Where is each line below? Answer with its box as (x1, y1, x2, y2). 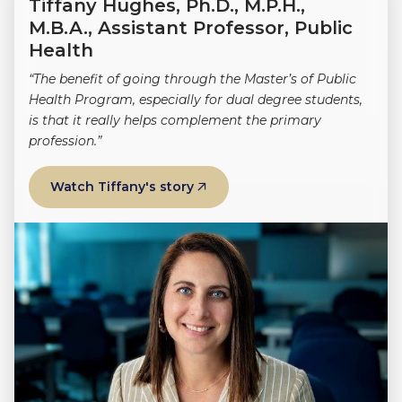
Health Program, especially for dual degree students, (29, 91, 363, 108)
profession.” (29, 132, 101, 149)
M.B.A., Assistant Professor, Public (29, 16, 353, 39)
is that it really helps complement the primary (29, 111, 321, 128)
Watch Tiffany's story (50, 178, 194, 195)
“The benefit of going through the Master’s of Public (29, 70, 356, 87)
